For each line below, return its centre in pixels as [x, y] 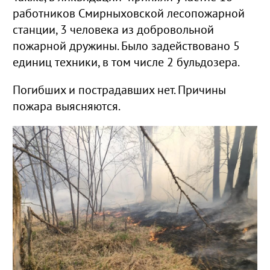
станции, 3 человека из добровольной [113, 30]
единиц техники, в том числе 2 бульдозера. [126, 63]
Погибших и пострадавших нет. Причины [119, 90]
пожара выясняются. [67, 106]
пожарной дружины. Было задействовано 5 [126, 47]
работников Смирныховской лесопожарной [129, 14]
